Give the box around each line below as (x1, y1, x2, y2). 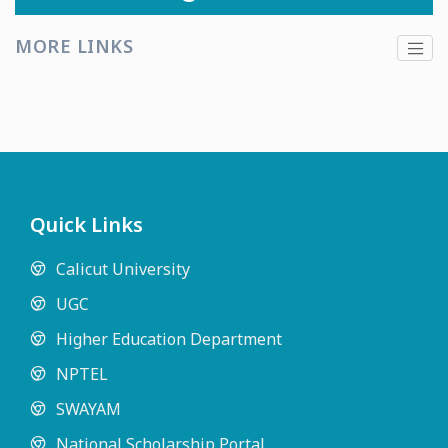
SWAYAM (56, 398, 121, 421)
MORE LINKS (15, 34, 133, 59)
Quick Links (30, 211, 143, 239)
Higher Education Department (56, 328, 282, 351)
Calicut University (56, 258, 190, 281)
